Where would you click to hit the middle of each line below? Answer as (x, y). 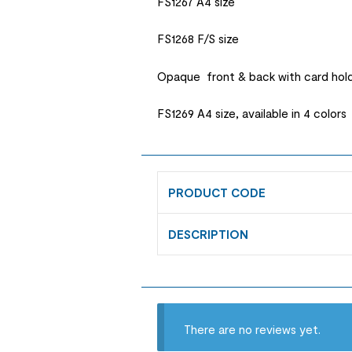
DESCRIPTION (209, 234)
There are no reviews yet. (252, 329)
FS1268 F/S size (198, 39)
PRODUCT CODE (217, 192)
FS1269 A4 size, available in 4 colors (252, 113)
